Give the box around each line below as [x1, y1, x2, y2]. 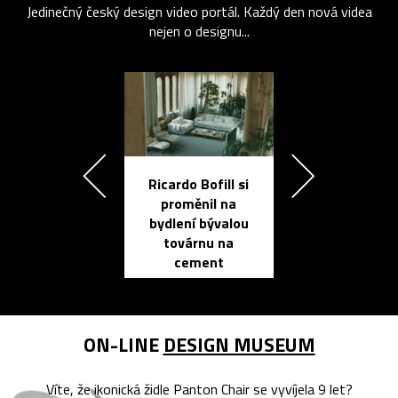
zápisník [343, 234, 396, 256]
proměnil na [161, 192, 237, 214]
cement [173, 251, 224, 273]
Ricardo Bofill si [148, 172, 250, 195]
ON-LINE [83, 329, 163, 360]
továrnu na [163, 231, 235, 253]
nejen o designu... [148, 20, 250, 42]
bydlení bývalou [148, 211, 249, 234]
